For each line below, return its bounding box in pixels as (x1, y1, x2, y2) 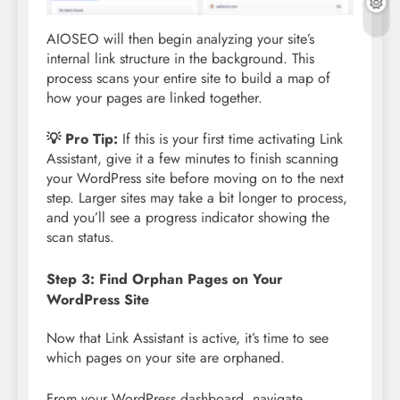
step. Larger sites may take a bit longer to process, (46, 187, 347, 208)
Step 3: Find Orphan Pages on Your (46, 268, 283, 289)
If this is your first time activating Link (118, 128, 343, 149)
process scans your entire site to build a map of (46, 67, 330, 88)
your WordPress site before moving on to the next (46, 167, 344, 188)
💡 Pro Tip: (46, 128, 118, 149)
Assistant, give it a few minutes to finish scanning (46, 147, 338, 169)
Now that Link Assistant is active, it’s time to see (46, 328, 329, 349)
